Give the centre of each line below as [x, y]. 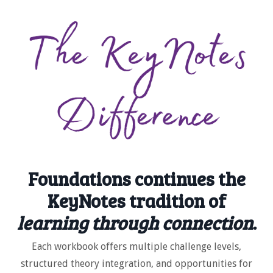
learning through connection [135, 222]
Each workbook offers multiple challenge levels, [136, 246]
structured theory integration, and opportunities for [136, 263]
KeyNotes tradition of [136, 200]
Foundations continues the [136, 178]
